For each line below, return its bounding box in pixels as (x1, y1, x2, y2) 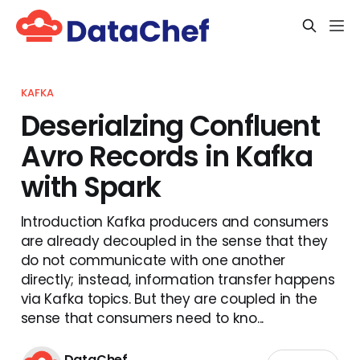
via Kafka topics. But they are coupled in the (20, 288, 317, 309)
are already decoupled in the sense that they (20, 231, 329, 251)
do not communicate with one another (20, 250, 285, 270)
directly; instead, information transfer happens (20, 269, 335, 289)
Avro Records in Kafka (20, 137, 313, 176)
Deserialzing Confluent (20, 106, 320, 145)
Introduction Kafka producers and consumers (20, 211, 329, 231)
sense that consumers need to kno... (20, 308, 264, 328)
